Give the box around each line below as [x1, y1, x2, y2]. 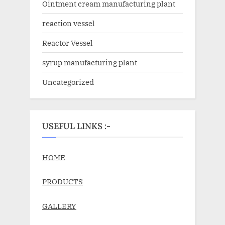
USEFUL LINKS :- [42, 121, 110, 132]
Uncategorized [42, 77, 94, 87]
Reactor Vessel [42, 37, 93, 48]
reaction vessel [42, 18, 95, 28]
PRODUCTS [42, 176, 83, 187]
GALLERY [42, 201, 76, 211]
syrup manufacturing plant [42, 57, 137, 68]
